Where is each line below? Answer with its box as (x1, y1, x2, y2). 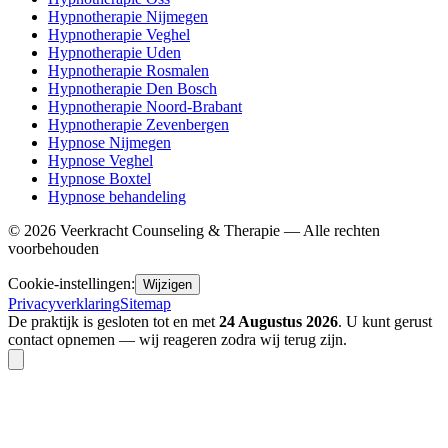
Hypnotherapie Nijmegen (48, 8, 208, 26)
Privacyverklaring (8, 295, 120, 313)
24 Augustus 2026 (219, 313, 338, 331)
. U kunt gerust (338, 313, 432, 331)
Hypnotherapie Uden (48, 44, 181, 62)
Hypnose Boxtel (48, 170, 151, 188)
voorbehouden (8, 240, 99, 258)
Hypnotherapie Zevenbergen (48, 116, 229, 134)
